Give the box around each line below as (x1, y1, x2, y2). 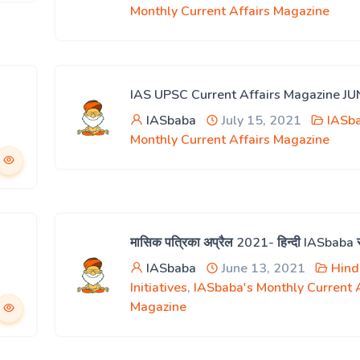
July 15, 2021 (219, 112, 301, 129)
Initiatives (130, 279, 187, 297)
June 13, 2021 (219, 260, 305, 277)
